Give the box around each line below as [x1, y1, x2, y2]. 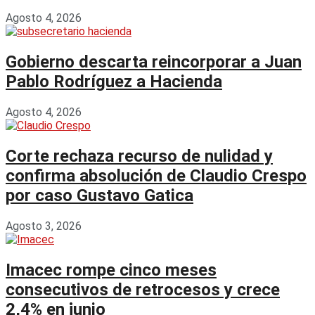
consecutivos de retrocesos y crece [6, 279, 280, 300]
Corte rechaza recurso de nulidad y [6, 146, 273, 166]
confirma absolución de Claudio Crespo [6, 165, 307, 186]
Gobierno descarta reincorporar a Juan [6, 52, 302, 72]
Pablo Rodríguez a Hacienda [6, 72, 222, 92]
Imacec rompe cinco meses [6, 259, 217, 280]
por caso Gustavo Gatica [6, 185, 193, 205]
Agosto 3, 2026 [6, 219, 82, 233]
